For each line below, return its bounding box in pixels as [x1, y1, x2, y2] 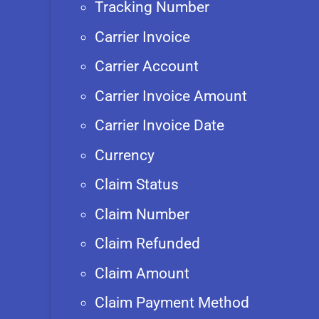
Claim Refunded [95, 235, 200, 253]
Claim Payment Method [95, 294, 249, 312]
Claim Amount [95, 264, 189, 282]
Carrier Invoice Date [95, 117, 224, 135]
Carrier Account [95, 58, 199, 75]
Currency [95, 146, 155, 164]
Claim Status [95, 176, 179, 194]
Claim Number [95, 205, 189, 223]
